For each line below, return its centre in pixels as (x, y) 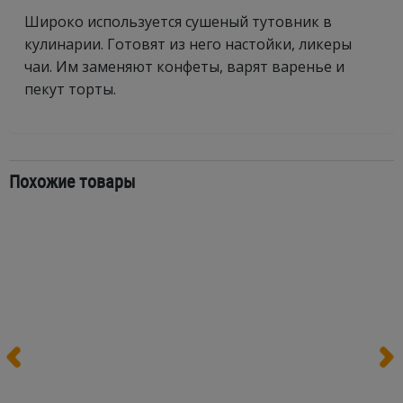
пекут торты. (70, 89)
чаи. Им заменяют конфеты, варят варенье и (184, 67)
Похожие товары (72, 181)
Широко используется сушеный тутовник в (178, 22)
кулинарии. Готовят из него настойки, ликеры (188, 44)
